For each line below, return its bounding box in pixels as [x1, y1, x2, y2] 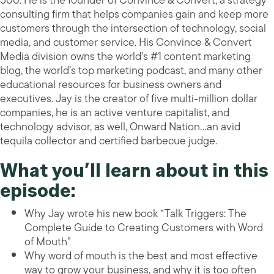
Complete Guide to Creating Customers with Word [24, 218, 263, 237]
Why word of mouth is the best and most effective [24, 246, 257, 265]
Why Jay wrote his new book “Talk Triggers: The [24, 204, 246, 223]
